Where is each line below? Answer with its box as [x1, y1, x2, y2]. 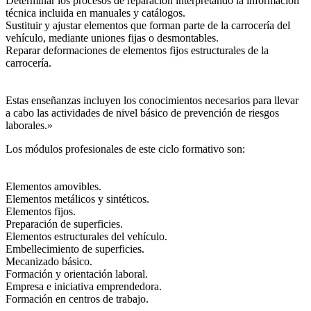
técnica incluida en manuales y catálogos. [6, 7, 185, 19]
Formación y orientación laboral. [6, 268, 148, 280]
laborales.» [6, 119, 53, 131]
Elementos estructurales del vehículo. [6, 230, 167, 242]
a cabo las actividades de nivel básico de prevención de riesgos [6, 107, 279, 119]
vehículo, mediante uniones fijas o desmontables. [6, 32, 219, 44]
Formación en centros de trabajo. [6, 293, 149, 305]
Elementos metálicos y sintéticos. [6, 193, 149, 205]
